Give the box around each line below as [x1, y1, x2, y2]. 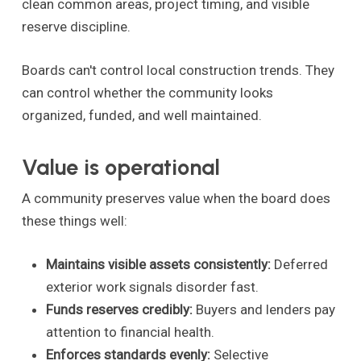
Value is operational [21, 154, 220, 181]
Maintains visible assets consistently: [45, 255, 271, 272]
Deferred [270, 255, 328, 272]
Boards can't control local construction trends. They [21, 61, 334, 78]
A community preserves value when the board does [21, 190, 330, 207]
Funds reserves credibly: [45, 301, 193, 317]
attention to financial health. [45, 323, 214, 340]
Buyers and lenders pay [192, 301, 335, 317]
